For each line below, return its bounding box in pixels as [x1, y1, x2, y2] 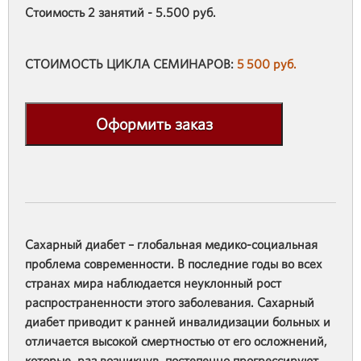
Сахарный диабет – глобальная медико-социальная [25, 235, 317, 253]
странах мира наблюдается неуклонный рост [25, 274, 281, 292]
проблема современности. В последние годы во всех [25, 255, 322, 272]
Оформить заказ [95, 113, 213, 135]
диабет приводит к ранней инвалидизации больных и [25, 313, 330, 330]
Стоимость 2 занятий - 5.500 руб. [25, 3, 216, 21]
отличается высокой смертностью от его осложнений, [25, 332, 327, 350]
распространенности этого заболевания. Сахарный [25, 293, 314, 311]
